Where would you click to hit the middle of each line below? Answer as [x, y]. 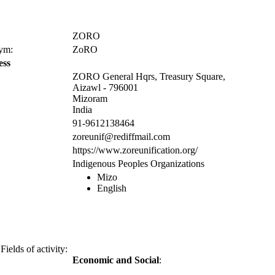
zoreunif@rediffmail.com [121, 136]
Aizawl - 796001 [105, 87]
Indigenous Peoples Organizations [138, 163]
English [112, 188]
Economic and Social [116, 260]
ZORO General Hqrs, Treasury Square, [149, 76]
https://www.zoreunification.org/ [135, 150]
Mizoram [90, 98]
